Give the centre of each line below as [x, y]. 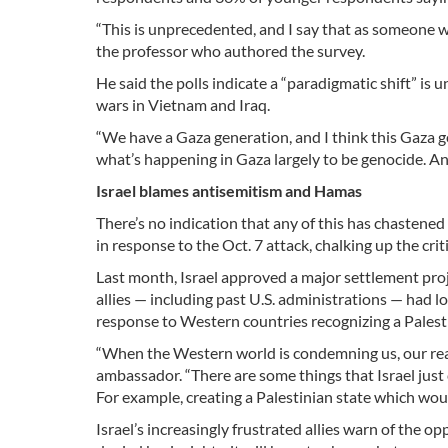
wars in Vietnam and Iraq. [183, 105]
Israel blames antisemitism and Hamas [229, 191]
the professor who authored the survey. [230, 51]
